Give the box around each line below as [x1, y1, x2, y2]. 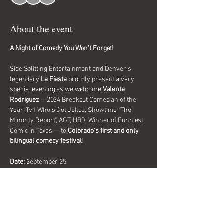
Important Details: [10, 198, 61, 207]
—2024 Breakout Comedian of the [39, 95, 137, 104]
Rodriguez [10, 95, 39, 104]
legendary [10, 75, 41, 83]
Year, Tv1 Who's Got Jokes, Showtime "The [10, 106, 133, 114]
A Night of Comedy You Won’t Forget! [10, 44, 114, 53]
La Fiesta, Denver [36, 178, 88, 187]
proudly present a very [67, 75, 136, 83]
